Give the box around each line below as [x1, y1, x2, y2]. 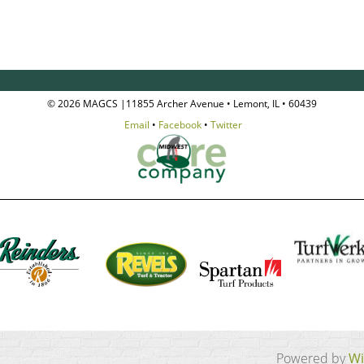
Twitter [210, 117, 242, 132]
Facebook [158, 117, 201, 132]
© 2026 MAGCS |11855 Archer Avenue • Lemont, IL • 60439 [47, 96, 317, 110]
